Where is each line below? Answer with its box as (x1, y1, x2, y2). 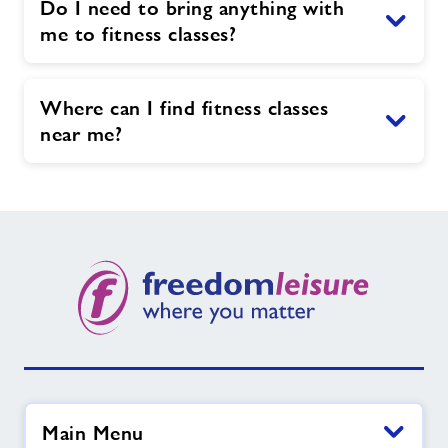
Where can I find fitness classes (40, 96, 328, 121)
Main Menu (42, 421, 144, 446)
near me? (40, 122, 122, 147)
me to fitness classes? (40, 22, 236, 47)
